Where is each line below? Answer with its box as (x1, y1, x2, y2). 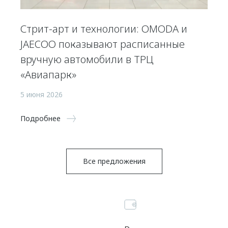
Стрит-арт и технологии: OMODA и (20, 21, 187, 36)
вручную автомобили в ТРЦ (20, 52, 154, 66)
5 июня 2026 (20, 89, 63, 99)
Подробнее (20, 113, 61, 123)
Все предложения (82, 156, 146, 166)
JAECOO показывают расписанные (20, 37, 185, 51)
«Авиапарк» (20, 67, 76, 81)
